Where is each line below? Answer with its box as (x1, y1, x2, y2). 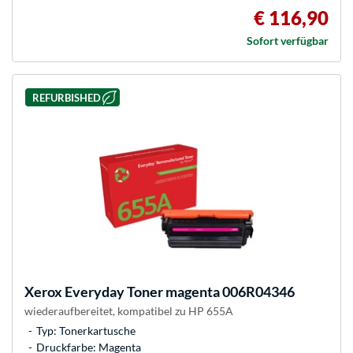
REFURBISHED (32, 91, 101, 104)
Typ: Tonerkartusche (36, 324, 136, 338)
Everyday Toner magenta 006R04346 (62, 283, 295, 301)
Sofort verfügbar (247, 33, 329, 47)
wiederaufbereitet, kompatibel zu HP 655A (24, 304, 233, 318)
